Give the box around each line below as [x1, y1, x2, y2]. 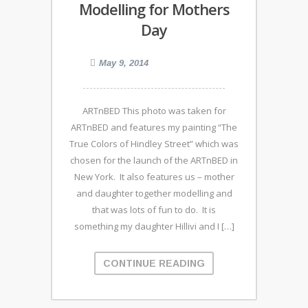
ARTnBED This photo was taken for [82, 104, 226, 117]
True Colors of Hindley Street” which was [69, 137, 239, 150]
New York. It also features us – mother [74, 170, 234, 183]
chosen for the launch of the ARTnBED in [70, 153, 238, 166]
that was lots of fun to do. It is [92, 203, 216, 216]
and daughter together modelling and [76, 186, 232, 199]
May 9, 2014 [99, 57, 148, 68]
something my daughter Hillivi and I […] [74, 219, 234, 232]
